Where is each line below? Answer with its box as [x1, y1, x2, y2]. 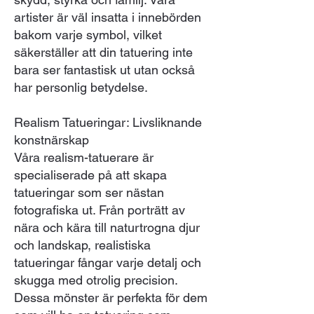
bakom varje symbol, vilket [14, 27, 162, 42]
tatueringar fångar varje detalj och [14, 254, 201, 270]
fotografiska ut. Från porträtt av [14, 202, 185, 217]
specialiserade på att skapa [14, 167, 167, 182]
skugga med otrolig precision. [14, 272, 177, 287]
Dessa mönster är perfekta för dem [14, 289, 207, 305]
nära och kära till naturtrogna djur [14, 219, 200, 235]
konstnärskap [14, 132, 89, 147]
